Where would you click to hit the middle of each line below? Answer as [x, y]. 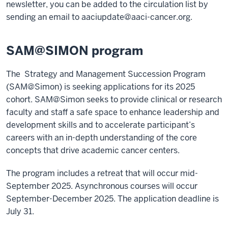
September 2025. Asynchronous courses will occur [102, 186]
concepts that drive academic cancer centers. [93, 150]
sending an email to [44, 17]
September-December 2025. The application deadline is [112, 198]
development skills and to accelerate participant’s [101, 125]
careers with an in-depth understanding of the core [102, 137]
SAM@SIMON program [75, 50]
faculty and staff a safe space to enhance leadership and [113, 112]
